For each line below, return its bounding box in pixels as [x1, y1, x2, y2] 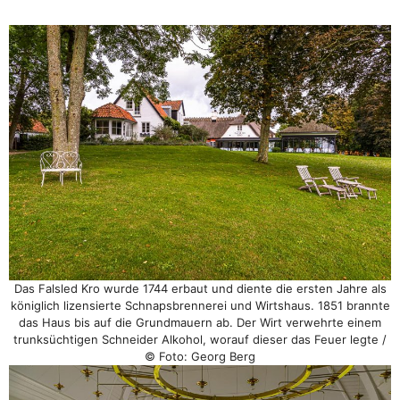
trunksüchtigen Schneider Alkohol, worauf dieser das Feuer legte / [13, 331, 387, 346]
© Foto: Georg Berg [145, 348, 255, 363]
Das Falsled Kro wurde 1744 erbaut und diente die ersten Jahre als [13, 280, 387, 296]
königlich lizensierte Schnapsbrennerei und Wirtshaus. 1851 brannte [10, 297, 390, 312]
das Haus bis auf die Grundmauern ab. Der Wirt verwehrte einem [19, 314, 381, 329]
